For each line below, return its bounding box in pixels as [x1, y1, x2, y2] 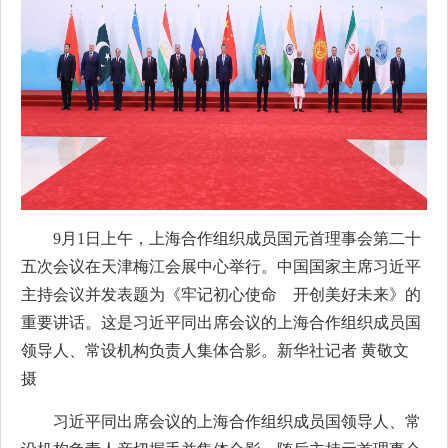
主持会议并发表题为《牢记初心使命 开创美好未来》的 [21, 286, 421, 303]
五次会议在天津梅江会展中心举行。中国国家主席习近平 [21, 258, 421, 275]
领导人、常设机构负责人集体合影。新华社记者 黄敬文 [21, 342, 409, 359]
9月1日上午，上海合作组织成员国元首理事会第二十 [53, 230, 421, 247]
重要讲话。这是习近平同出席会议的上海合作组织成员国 [21, 314, 421, 331]
